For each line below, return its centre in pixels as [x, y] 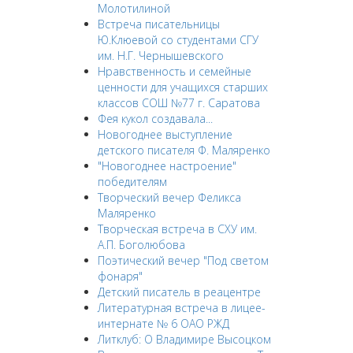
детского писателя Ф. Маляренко [184, 150]
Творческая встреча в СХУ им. [177, 229]
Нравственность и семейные [174, 71]
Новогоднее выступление [165, 134]
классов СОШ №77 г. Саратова [178, 103]
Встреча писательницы [158, 24]
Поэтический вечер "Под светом [183, 260]
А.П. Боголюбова [141, 245]
